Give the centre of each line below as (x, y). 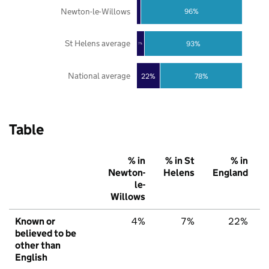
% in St (180, 161)
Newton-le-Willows (95, 11)
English (31, 258)
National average (99, 76)
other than (38, 246)
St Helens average (97, 44)
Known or (35, 222)
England (230, 173)
